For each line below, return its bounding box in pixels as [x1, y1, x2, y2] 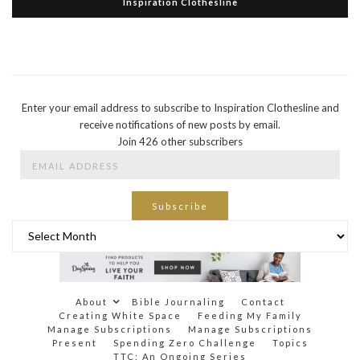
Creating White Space [58, 309, 182, 321]
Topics [272, 337, 309, 348]
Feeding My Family [197, 309, 302, 321]
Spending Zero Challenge [112, 337, 256, 348]
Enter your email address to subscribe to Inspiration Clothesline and [21, 100, 339, 114]
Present [51, 337, 97, 348]
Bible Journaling [131, 296, 225, 307]
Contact [240, 296, 285, 307]
